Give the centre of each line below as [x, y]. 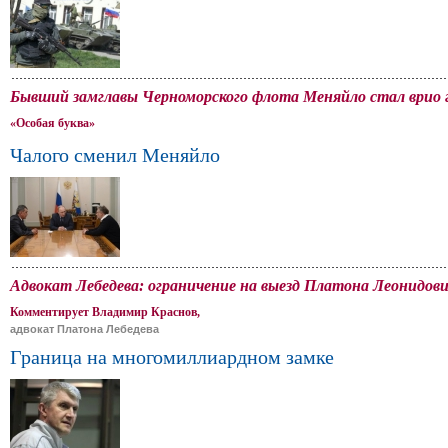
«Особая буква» [52, 123]
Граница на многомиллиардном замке [172, 357]
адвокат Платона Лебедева [84, 329]
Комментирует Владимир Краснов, [105, 312]
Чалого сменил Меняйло [115, 155]
